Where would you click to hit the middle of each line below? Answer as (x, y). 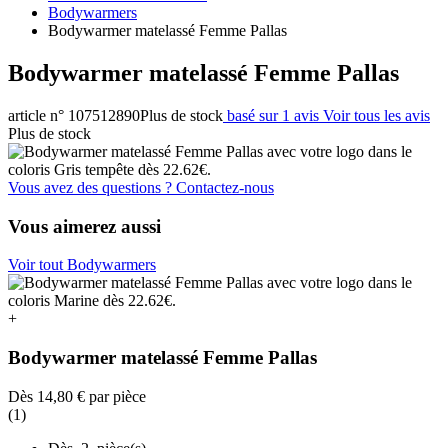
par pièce (115, 396)
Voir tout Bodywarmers (82, 265)
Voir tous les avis (376, 115)
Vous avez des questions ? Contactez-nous (141, 187)
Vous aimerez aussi (84, 226)
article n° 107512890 (74, 115)
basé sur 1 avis (273, 115)
